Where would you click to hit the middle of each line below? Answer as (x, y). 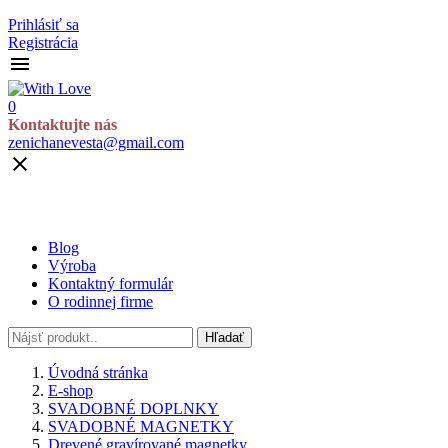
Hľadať (224, 338)
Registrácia (43, 42)
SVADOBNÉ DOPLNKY (133, 409)
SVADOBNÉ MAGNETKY (141, 427)
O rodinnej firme (100, 302)
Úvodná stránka (98, 373)
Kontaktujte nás (62, 124)
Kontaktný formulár (110, 284)
